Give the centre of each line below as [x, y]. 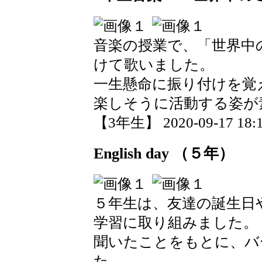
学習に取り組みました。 [176, 223]
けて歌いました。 [154, 64]
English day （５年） [164, 153]
